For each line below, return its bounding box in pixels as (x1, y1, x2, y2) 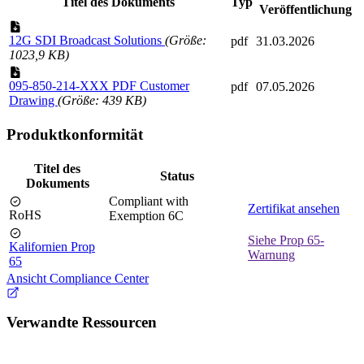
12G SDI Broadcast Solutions (9, 33, 165, 48)
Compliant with (109, 193, 188, 208)
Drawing (9, 93, 58, 108)
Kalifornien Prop (9, 239, 95, 253)
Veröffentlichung (259, 2, 352, 17)
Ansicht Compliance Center (6, 271, 149, 285)
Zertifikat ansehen (248, 201, 340, 215)
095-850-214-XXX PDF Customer (9, 79, 189, 93)
